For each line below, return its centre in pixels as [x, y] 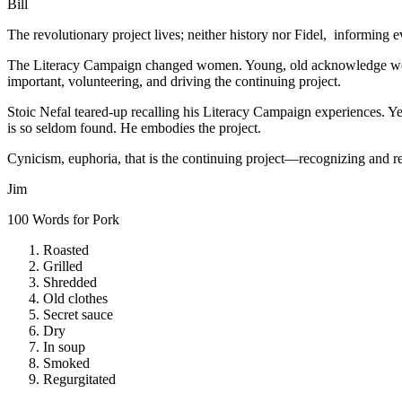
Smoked [66, 363]
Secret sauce [78, 314]
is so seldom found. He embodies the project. [134, 127]
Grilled [63, 266]
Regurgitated [79, 379]
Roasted [66, 249]
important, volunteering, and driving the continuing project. [174, 81]
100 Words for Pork [63, 219]
